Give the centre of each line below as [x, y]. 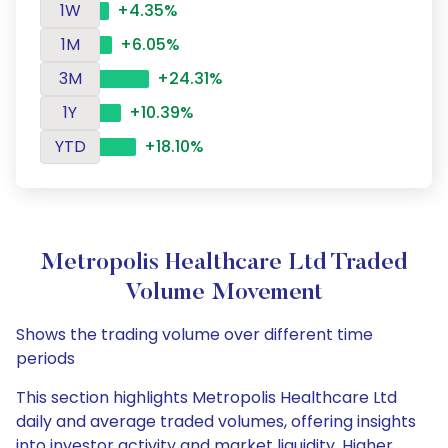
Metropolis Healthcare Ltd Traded [224, 263]
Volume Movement [224, 293]
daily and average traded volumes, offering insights [216, 421]
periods [45, 358]
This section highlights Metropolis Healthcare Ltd [206, 397]
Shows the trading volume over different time [194, 334]
